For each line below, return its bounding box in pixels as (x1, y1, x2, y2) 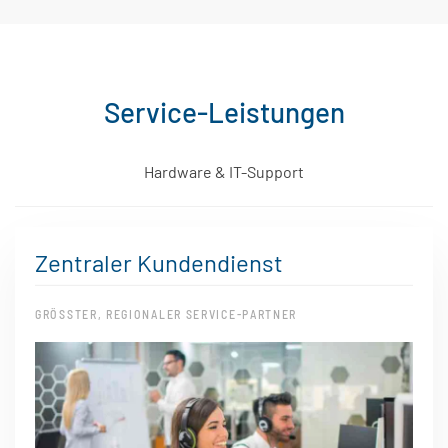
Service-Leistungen (103, 94, 345, 129)
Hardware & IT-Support (144, 161, 304, 181)
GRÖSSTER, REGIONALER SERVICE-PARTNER (35, 307, 290, 322)
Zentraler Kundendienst (35, 247, 283, 277)
